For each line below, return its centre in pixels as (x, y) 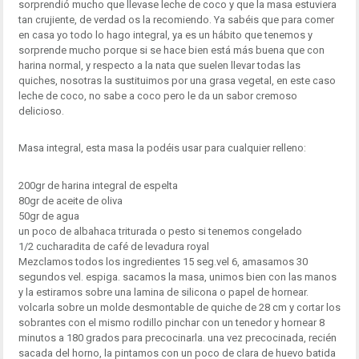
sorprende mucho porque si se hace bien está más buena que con (171, 50)
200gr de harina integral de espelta (98, 186)
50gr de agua (48, 216)
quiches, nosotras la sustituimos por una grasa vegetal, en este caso (177, 80)
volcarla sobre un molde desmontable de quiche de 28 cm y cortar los (179, 308)
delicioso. (41, 111)
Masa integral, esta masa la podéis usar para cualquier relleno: (162, 148)
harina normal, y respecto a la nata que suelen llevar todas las (159, 65)
